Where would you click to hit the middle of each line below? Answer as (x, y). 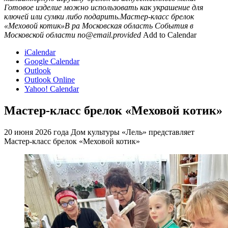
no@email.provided (109, 35)
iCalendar (40, 52)
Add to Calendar (170, 35)
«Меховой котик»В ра (42, 25)
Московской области (40, 35)
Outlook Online (50, 79)
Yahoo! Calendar (52, 89)
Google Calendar (52, 61)
